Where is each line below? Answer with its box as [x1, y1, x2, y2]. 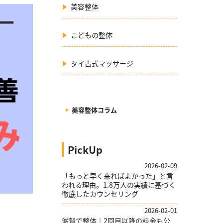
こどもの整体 [71, 30, 113, 40]
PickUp [68, 142, 103, 157]
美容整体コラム [71, 105, 117, 114]
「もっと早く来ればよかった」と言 [62, 171, 173, 181]
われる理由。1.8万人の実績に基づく [62, 180, 176, 190]
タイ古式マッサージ [71, 58, 134, 68]
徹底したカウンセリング [62, 189, 138, 199]
